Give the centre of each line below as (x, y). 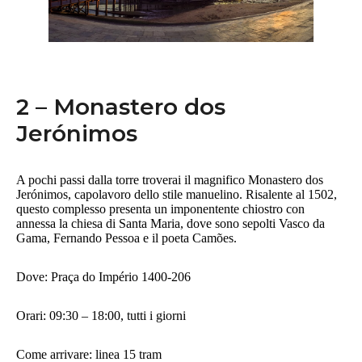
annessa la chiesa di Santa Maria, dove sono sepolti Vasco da (170, 224)
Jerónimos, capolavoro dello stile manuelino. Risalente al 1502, (177, 195)
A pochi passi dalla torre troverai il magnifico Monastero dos (170, 180)
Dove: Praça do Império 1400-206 (105, 277)
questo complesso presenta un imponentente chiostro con (160, 209)
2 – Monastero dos (121, 107)
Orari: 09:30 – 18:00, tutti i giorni (101, 316)
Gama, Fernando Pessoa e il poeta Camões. (128, 238)
